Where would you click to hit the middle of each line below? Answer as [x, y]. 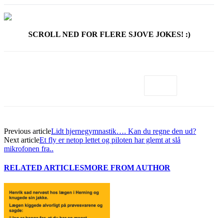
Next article [22, 140]
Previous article [27, 131]
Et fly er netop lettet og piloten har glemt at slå [110, 140]
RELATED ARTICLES [44, 168]
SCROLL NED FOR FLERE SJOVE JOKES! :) [109, 34]
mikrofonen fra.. [29, 149]
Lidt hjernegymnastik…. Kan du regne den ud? [124, 131]
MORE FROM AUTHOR [127, 168]
